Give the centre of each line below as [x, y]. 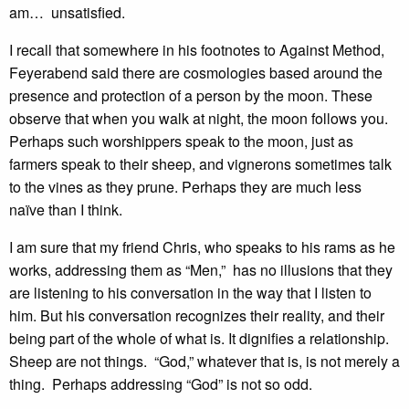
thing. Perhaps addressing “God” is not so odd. [161, 384]
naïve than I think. [66, 210]
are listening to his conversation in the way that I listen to [190, 293]
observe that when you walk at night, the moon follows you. [199, 118]
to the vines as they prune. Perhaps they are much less [185, 187]
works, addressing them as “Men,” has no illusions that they [201, 270]
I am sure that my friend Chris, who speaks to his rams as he [202, 247]
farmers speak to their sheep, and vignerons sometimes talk [200, 164]
